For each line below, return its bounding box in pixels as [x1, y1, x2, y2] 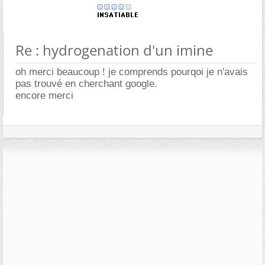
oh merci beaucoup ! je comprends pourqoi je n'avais [15, 66, 248, 77]
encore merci [15, 90, 73, 101]
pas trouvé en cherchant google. [15, 78, 157, 89]
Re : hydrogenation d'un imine [15, 40, 213, 60]
